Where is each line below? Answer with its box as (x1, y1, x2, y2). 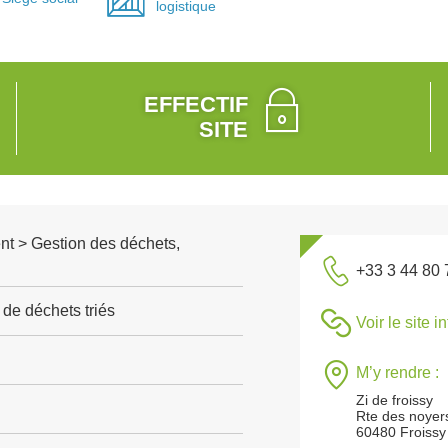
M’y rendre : (356, 364, 440, 381)
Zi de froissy (356, 392, 434, 408)
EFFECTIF (144, 92, 249, 117)
